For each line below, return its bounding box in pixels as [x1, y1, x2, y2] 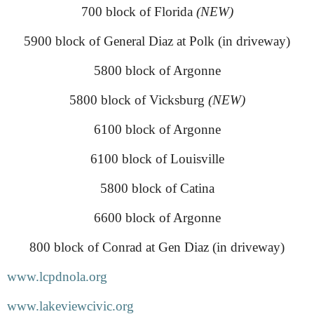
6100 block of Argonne [93, 121, 221, 137]
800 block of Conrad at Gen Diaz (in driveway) [29, 239, 285, 254]
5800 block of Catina [100, 180, 214, 196]
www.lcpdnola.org [7, 268, 107, 284]
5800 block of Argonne [93, 62, 221, 78]
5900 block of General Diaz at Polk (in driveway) [24, 33, 290, 48]
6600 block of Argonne [93, 210, 221, 225]
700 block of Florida [81, 4, 196, 19]
